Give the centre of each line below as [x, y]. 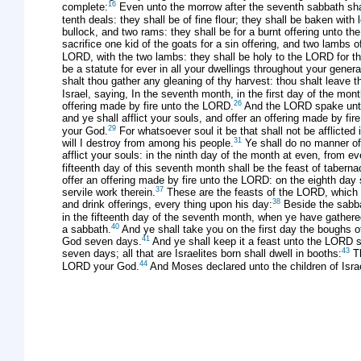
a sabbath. [87, 229]
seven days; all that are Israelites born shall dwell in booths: [202, 254]
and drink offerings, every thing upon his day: [167, 205]
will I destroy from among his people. [148, 143]
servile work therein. [109, 193]
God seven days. [102, 242]
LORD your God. [101, 266]
